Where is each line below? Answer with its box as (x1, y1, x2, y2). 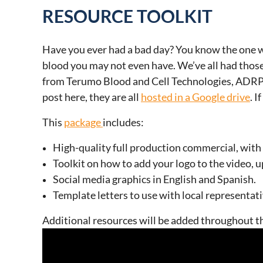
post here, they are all (42, 90, 141, 103)
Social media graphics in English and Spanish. (53, 173, 256, 186)
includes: (103, 116, 144, 129)
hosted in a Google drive (141, 90, 250, 103)
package (64, 116, 103, 129)
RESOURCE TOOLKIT (42, 5, 213, 26)
